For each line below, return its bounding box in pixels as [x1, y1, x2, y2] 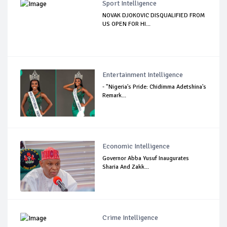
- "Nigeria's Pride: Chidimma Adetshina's [102, 83, 207, 91]
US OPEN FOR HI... [102, 20, 151, 28]
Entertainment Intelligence [102, 70, 183, 79]
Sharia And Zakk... [102, 163, 149, 171]
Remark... [102, 92, 127, 99]
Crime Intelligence [102, 213, 159, 222]
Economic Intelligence [102, 142, 170, 150]
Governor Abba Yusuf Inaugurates [102, 155, 190, 162]
